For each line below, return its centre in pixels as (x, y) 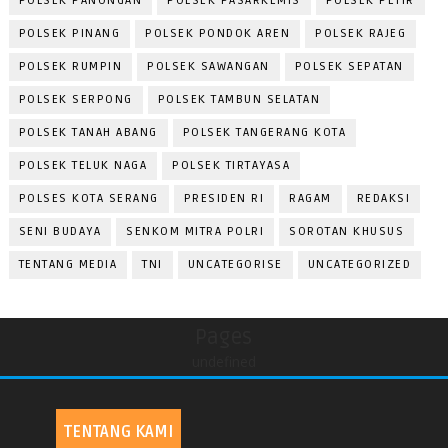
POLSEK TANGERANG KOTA (264, 133)
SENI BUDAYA (60, 232)
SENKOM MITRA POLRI (195, 232)
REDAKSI (383, 199)
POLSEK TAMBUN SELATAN (239, 100)
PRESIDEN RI (224, 199)
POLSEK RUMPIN (70, 67)
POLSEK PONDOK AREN (218, 34)
